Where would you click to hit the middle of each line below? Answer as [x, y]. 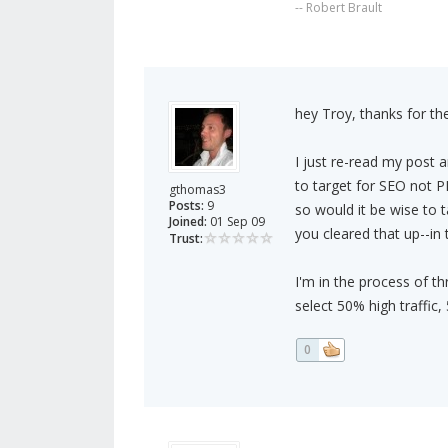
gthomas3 [197, 190]
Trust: [186, 239]
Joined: [188, 222]
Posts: [186, 206]
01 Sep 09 [236, 222]
